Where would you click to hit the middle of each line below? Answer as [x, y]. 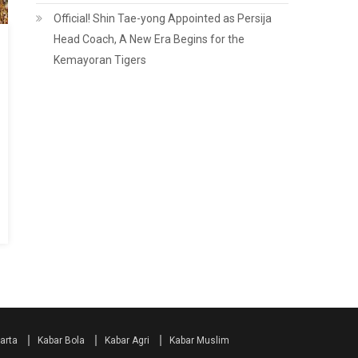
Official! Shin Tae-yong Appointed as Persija [163, 18]
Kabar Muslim [199, 340]
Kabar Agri [127, 340]
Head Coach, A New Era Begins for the [149, 39]
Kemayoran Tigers [100, 60]
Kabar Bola [61, 340]
